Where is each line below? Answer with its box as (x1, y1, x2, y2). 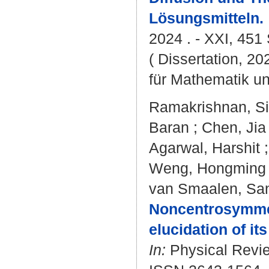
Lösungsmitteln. (149, 10, 264, 26)
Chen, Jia (202, 119, 266, 136)
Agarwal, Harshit (149, 139, 260, 156)
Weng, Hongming (149, 160, 266, 177)
